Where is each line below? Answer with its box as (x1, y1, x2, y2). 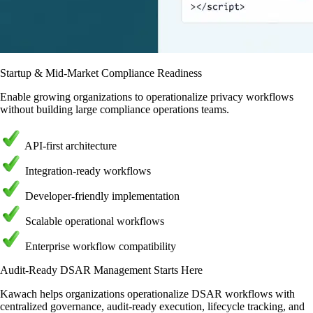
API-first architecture (24, 139, 117, 152)
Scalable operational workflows (25, 214, 164, 227)
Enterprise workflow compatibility (25, 240, 176, 252)
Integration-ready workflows (25, 164, 151, 177)
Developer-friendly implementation (25, 189, 180, 202)
